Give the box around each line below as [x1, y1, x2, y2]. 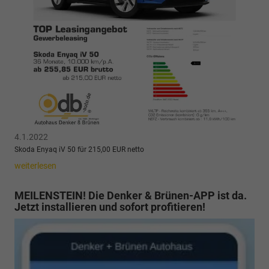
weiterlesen [14, 161, 56, 171]
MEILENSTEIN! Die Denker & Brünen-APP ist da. [14, 189, 247, 202]
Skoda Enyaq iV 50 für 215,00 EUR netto [14, 145, 144, 154]
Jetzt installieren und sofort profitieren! [14, 201, 205, 214]
